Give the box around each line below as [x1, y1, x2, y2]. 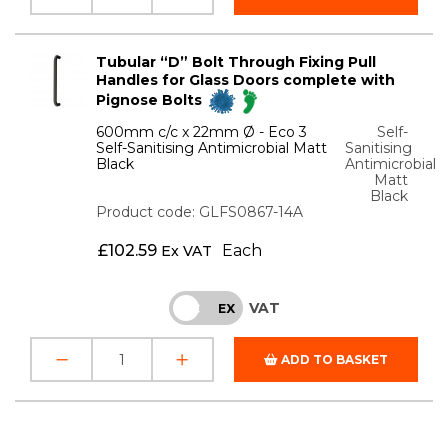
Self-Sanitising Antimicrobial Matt [96, 139, 328, 158]
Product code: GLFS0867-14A [96, 203, 304, 222]
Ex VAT [160, 242, 212, 261]
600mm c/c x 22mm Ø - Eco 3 [96, 123, 308, 142]
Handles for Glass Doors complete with [96, 71, 396, 90]
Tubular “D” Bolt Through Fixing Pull [96, 53, 377, 72]
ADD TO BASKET [278, 352, 388, 368]
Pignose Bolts [96, 91, 207, 110]
